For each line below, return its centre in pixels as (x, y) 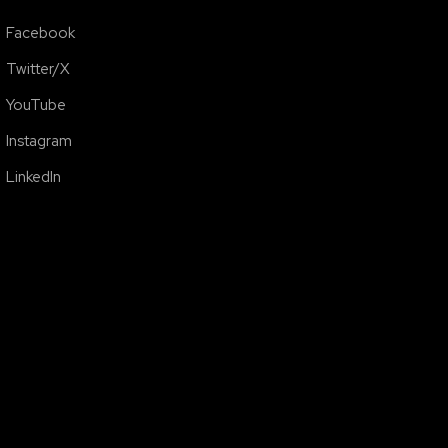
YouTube (36, 105)
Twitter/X (38, 69)
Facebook (41, 33)
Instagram (39, 141)
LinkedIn (34, 177)
